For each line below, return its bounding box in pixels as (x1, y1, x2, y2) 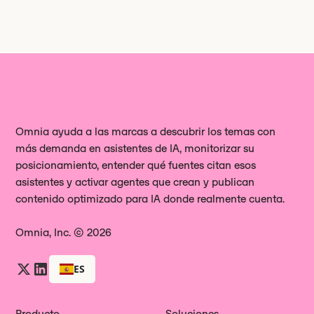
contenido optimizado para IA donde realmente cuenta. (15, 191, 285, 205)
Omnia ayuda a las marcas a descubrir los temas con (15, 124, 276, 138)
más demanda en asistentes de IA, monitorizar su (15, 141, 255, 155)
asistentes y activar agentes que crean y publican (15, 175, 255, 189)
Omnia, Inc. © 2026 (15, 225, 112, 239)
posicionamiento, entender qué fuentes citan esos (15, 158, 257, 172)
